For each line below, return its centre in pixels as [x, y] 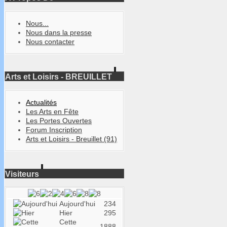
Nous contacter [50, 41]
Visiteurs [22, 174]
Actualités [41, 102]
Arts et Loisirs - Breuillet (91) [71, 139]
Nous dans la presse [59, 32]
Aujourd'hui [77, 204]
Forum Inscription [54, 129]
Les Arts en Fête [52, 111]
